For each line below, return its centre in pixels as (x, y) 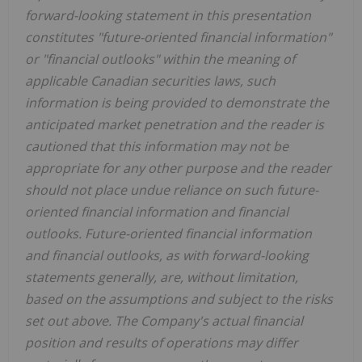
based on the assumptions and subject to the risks (179, 299)
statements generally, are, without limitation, (162, 277)
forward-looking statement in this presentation (168, 15)
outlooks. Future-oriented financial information (168, 233)
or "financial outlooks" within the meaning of (160, 59)
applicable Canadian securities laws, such (150, 80)
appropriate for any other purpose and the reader (178, 168)
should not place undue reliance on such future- (172, 189)
